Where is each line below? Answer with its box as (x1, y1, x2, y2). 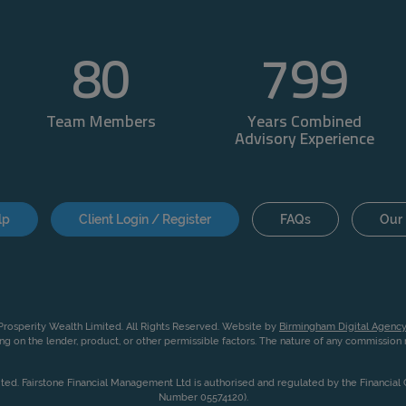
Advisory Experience (235, 131, 374, 150)
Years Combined (247, 114, 362, 132)
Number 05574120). (158, 391, 248, 404)
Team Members (47, 114, 156, 132)
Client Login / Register (78, 212, 211, 227)
